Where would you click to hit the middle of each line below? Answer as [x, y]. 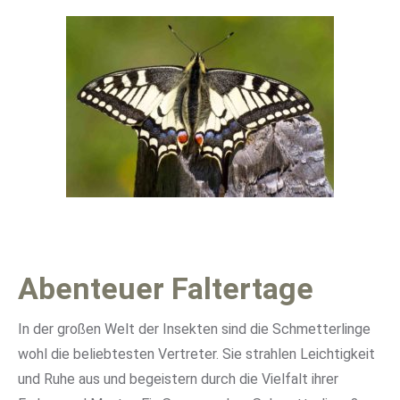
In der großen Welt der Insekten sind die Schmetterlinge [194, 329]
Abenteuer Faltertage [166, 288]
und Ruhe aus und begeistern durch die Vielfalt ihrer [178, 379]
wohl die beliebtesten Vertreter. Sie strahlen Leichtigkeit [196, 354]
